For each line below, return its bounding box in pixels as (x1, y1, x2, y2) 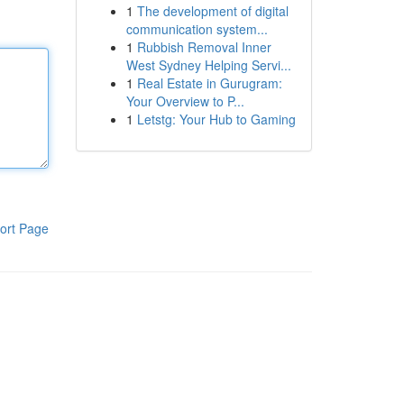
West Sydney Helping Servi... (125, 56, 291, 74)
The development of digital (136, 2, 289, 20)
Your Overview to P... (125, 92, 244, 110)
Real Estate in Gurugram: (136, 74, 282, 92)
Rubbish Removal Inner (136, 38, 271, 56)
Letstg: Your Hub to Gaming (136, 110, 296, 128)
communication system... (125, 20, 268, 38)
